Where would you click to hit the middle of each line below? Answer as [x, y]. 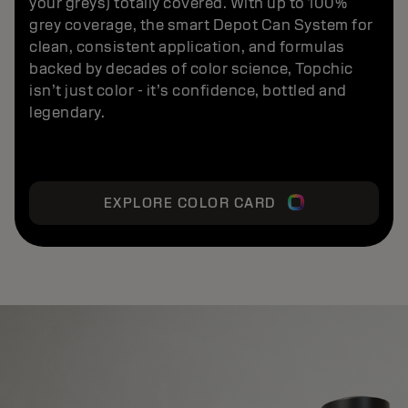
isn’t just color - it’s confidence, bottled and [188, 90]
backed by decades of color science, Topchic [191, 68]
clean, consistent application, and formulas [187, 46]
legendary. [67, 112]
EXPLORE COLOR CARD [189, 203]
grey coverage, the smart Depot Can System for [201, 25]
